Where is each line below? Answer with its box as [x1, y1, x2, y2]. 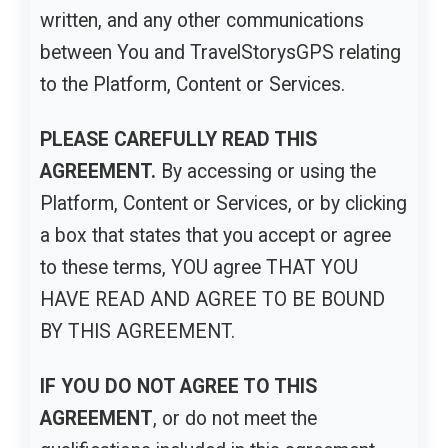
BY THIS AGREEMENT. [40, 320, 235, 344]
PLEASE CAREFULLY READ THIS [40, 128, 317, 152]
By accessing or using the [156, 160, 376, 184]
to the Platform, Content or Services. [40, 72, 345, 96]
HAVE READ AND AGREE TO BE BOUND [40, 288, 385, 312]
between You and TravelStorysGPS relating [40, 40, 401, 64]
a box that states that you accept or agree [40, 224, 391, 248]
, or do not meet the [153, 407, 317, 431]
